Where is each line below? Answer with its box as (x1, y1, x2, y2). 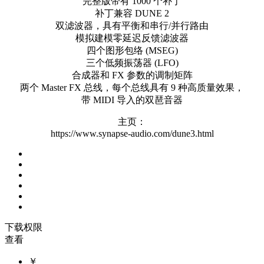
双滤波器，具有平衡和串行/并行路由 (55, 20, 209, 31)
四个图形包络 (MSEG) (86, 45, 178, 55)
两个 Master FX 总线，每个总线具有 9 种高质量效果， (20, 82, 244, 93)
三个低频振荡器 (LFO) (85, 57, 179, 68)
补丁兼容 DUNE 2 (95, 8, 169, 18)
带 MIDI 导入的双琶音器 (81, 94, 183, 105)
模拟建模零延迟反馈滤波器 (75, 32, 189, 43)
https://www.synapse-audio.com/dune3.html (50, 128, 214, 138)
